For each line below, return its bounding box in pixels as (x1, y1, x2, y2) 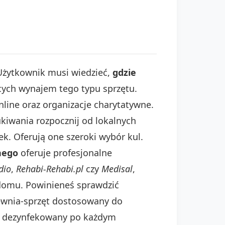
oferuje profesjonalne (18, 146, 112, 159)
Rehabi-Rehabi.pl (16, 162, 83, 175)
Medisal (101, 162, 133, 175)
